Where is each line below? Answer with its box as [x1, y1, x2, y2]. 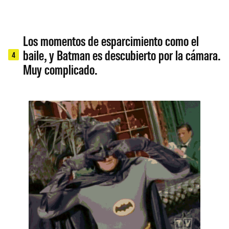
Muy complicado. [23, 61, 98, 78]
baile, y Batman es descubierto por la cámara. [23, 47, 220, 63]
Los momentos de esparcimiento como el [23, 32, 199, 49]
